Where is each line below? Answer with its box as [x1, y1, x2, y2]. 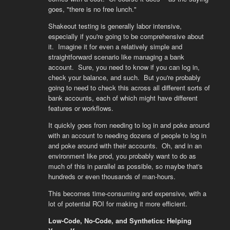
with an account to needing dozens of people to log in [48, 130, 206, 140]
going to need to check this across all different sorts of [48, 83, 210, 92]
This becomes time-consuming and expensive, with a [48, 188, 206, 198]
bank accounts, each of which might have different [48, 93, 198, 103]
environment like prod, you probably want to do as [48, 151, 196, 161]
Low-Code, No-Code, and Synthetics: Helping [48, 216, 191, 225]
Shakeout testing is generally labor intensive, [48, 21, 182, 31]
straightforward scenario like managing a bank [48, 52, 184, 62]
